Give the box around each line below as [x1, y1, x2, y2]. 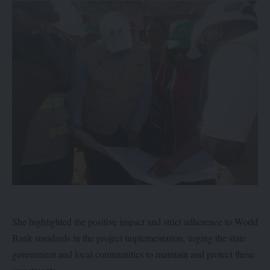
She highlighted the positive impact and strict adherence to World [12, 215, 258, 228]
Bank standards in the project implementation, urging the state [12, 231, 246, 245]
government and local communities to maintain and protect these [12, 248, 254, 261]
